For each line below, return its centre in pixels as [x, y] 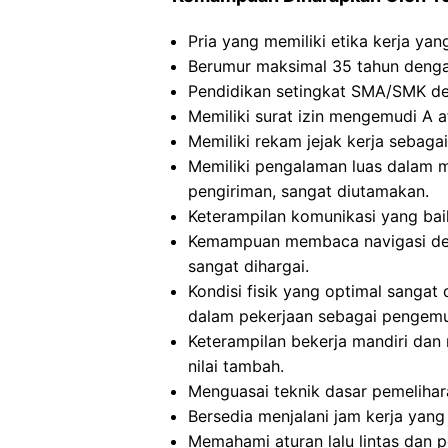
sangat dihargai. [248, 266]
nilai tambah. [236, 366]
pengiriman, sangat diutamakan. [308, 191]
